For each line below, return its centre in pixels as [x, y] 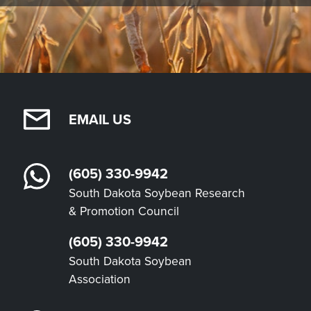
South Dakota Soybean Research [157, 193]
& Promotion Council [124, 211]
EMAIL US [100, 119]
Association [100, 279]
